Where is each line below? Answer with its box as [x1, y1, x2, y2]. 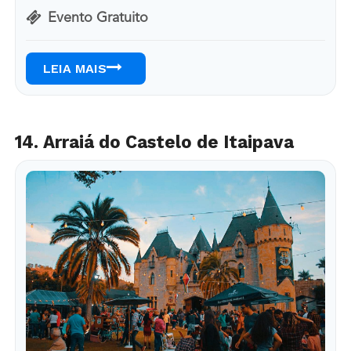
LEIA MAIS [42, 60, 107, 76]
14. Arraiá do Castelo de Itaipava [14, 132, 294, 153]
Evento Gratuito [47, 10, 148, 25]
